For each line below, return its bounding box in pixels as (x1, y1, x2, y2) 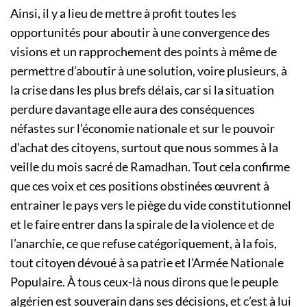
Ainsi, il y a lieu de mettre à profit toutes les (10, 5, 236, 21)
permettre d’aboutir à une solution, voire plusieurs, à (10, 63, 287, 79)
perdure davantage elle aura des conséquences (10, 101, 255, 117)
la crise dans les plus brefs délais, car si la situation (10, 82, 274, 98)
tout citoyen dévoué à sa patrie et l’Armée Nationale (10, 255, 284, 271)
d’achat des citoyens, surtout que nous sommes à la (10, 140, 278, 156)
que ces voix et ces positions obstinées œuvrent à (10, 178, 269, 194)
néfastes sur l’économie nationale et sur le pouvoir (10, 121, 275, 136)
